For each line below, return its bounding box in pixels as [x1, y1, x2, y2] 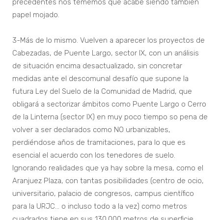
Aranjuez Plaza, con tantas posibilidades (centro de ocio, [12, 176, 204, 186]
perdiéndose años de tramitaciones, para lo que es [12, 138, 186, 147]
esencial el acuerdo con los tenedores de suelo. [12, 151, 175, 160]
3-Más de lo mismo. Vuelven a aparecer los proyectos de [12, 36, 205, 45]
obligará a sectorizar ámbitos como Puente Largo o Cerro [12, 100, 206, 109]
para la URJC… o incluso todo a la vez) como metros [12, 202, 187, 211]
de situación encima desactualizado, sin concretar [12, 61, 182, 71]
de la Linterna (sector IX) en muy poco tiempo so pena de [12, 112, 208, 122]
